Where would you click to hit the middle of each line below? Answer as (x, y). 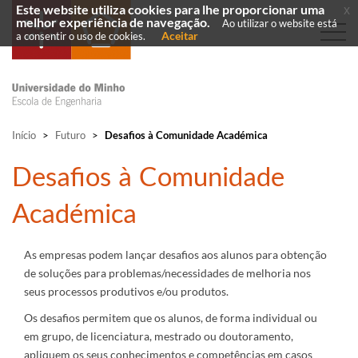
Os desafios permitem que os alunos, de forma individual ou (171, 318)
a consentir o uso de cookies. (81, 36)
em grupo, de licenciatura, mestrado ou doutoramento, (159, 336)
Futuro (70, 135)
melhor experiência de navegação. (113, 22)
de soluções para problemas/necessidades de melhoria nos (167, 273)
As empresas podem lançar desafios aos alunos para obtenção (175, 255)
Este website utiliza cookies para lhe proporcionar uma (170, 10)
